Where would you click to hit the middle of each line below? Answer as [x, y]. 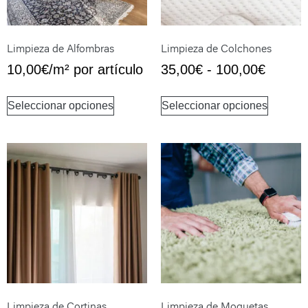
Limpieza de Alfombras [60, 48]
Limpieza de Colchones [216, 48]
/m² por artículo [96, 69]
